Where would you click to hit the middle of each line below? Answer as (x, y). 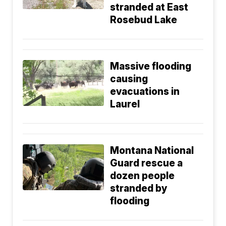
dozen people (143, 176)
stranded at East (149, 8)
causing (129, 79)
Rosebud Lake (144, 20)
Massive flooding (151, 67)
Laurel (125, 104)
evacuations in (145, 92)
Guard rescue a (147, 163)
